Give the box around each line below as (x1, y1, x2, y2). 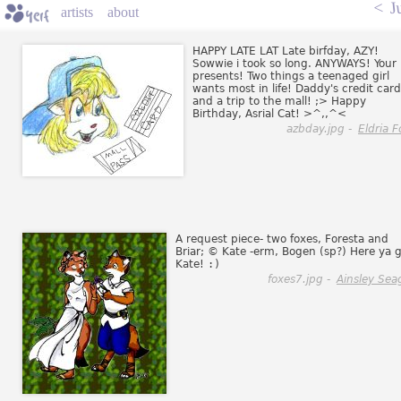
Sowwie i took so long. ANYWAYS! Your (192, 57, 397, 70)
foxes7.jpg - (268, 273, 334, 286)
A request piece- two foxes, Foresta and (175, 233, 388, 245)
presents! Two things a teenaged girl (192, 70, 389, 82)
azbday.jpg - (286, 123, 355, 135)
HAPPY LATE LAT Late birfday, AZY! (192, 45, 379, 57)
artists (61, 4, 93, 20)
